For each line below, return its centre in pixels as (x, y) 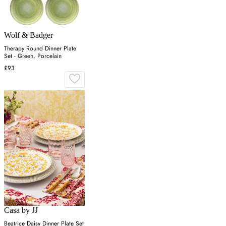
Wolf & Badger (29, 35)
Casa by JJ (21, 210)
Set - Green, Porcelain (33, 56)
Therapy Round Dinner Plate (40, 49)
